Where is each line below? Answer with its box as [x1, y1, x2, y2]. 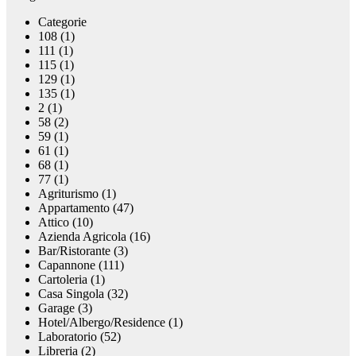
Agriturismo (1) [38, 187, 116, 201]
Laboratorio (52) [38, 330, 121, 344]
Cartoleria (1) [38, 273, 105, 287]
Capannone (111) [38, 258, 124, 273]
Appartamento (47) [38, 201, 133, 215]
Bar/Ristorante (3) [38, 244, 128, 258]
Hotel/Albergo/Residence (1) [38, 315, 183, 330]
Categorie [38, 15, 87, 29]
